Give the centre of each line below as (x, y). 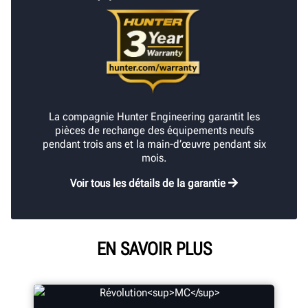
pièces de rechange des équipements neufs (154, 131)
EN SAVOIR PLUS (154, 249)
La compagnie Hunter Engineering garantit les (154, 117)
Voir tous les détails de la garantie (148, 184)
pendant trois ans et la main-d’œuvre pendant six (154, 144)
